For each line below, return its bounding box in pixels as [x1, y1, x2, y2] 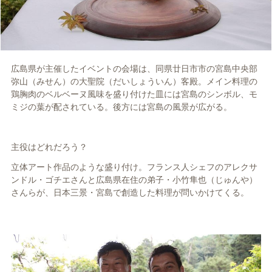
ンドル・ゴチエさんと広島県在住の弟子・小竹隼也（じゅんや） [10, 175, 257, 185]
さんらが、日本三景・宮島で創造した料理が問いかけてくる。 [10, 188, 249, 198]
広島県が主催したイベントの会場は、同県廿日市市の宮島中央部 [10, 64, 257, 74]
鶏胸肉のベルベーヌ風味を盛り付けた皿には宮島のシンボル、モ [10, 89, 257, 100]
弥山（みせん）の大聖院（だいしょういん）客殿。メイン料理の [10, 76, 257, 87]
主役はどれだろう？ [10, 142, 87, 152]
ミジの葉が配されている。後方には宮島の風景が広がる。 [10, 102, 232, 112]
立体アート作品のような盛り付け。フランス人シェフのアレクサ [10, 162, 257, 172]
